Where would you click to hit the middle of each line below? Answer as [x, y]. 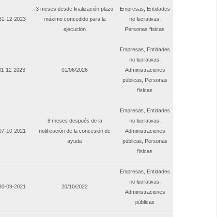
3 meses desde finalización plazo [75, 9]
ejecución [75, 29]
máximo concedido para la [75, 19]
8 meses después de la [75, 121]
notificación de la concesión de [75, 131]
